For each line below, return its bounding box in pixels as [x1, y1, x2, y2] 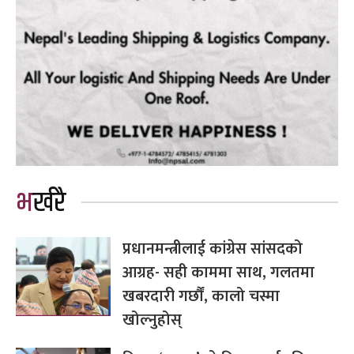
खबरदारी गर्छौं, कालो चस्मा [122, 282, 280, 310]
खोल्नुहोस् [122, 306, 182, 333]
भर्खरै [33, 181, 66, 224]
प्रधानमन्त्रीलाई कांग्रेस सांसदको [122, 235, 303, 262]
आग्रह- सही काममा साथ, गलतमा [122, 258, 314, 286]
